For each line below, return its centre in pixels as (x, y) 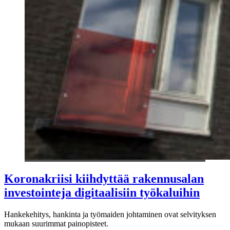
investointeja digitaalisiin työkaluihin (102, 192)
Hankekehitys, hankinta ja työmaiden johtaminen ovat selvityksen (110, 214)
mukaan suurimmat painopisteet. (56, 223)
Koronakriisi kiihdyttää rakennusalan (104, 178)
